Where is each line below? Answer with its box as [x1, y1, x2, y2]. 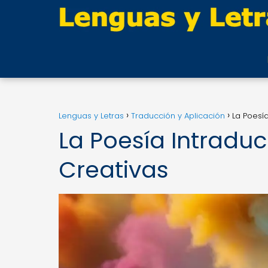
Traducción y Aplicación [131, 110, 225, 121]
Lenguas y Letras [59, 110, 124, 121]
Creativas [59, 154, 169, 185]
